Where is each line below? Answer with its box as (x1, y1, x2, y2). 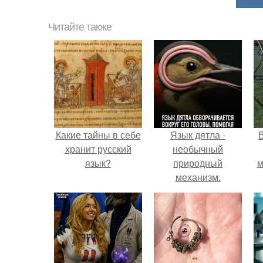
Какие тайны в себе (55, 128, 141, 141)
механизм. (175, 170, 221, 184)
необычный (173, 142, 223, 156)
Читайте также (48, 21, 112, 33)
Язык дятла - (170, 128, 225, 141)
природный (173, 156, 222, 170)
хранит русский (65, 142, 131, 156)
